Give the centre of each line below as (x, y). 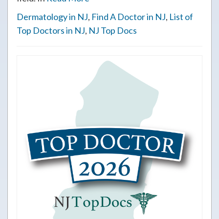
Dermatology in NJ (52, 17)
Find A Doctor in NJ (129, 17)
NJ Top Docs (113, 30)
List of (181, 17)
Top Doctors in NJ (51, 30)
